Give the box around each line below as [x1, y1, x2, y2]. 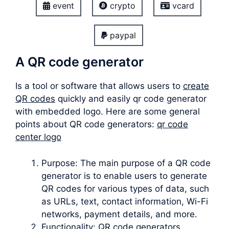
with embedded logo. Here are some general [15, 106, 200, 117]
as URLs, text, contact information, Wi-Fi [41, 196, 208, 207]
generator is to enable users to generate [41, 170, 207, 181]
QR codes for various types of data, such [41, 183, 209, 194]
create [183, 81, 209, 91]
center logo [15, 132, 61, 143]
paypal [107, 30, 136, 41]
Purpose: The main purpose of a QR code [41, 157, 211, 168]
